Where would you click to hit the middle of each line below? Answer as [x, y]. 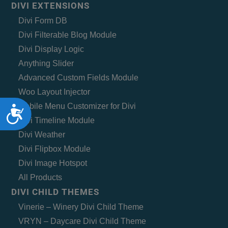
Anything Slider [46, 64]
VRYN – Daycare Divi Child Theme [82, 221]
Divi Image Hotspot [53, 163]
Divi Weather [42, 135]
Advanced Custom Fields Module [79, 78]
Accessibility [55, 110]
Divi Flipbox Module [55, 149]
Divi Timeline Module [57, 121]
